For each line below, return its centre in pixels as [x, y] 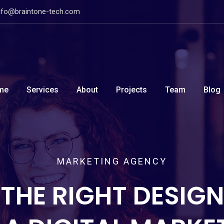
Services [42, 90]
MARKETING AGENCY [112, 161]
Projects [131, 90]
